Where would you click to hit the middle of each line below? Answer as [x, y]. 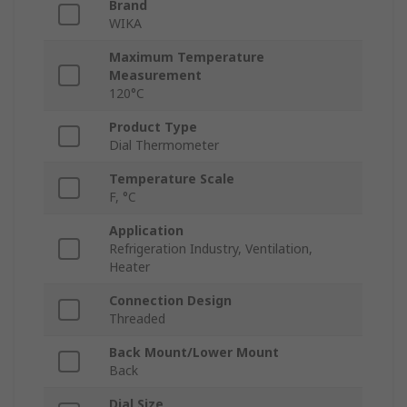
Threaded [137, 319]
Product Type [153, 127]
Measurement [155, 75]
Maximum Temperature [187, 57]
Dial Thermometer [164, 145]
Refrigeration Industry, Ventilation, [211, 249]
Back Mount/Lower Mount [194, 352]
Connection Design [170, 301]
